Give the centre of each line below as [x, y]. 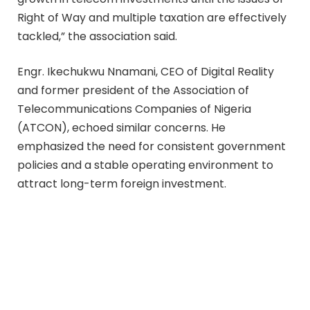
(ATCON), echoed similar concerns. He [121, 128]
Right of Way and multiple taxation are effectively [152, 17]
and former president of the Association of [133, 91]
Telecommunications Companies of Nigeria [134, 109]
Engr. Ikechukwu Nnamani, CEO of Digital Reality [146, 72]
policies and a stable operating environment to [145, 165]
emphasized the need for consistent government [152, 147]
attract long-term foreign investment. [122, 184]
